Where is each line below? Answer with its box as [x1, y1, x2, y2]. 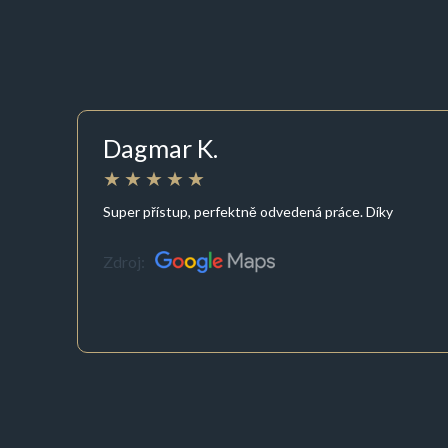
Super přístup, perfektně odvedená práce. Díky [102, 202, 393, 220]
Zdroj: [102, 252, 145, 272]
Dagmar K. [102, 133, 218, 164]
